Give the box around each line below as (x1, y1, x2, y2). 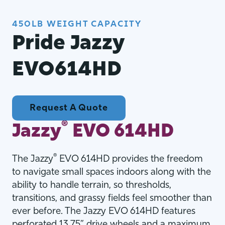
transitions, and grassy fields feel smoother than (12, 193, 212, 203)
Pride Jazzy (12, 34, 125, 55)
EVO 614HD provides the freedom (57, 154, 203, 164)
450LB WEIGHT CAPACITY (12, 20, 142, 29)
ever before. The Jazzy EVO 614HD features (12, 206, 195, 216)
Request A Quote (30, 103, 108, 113)
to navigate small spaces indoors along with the (12, 167, 211, 177)
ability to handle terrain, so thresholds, (12, 180, 171, 190)
